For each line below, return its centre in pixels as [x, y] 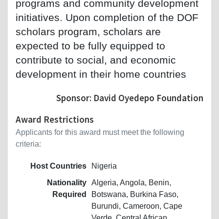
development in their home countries [101, 74]
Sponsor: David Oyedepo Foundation [130, 98]
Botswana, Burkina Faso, [135, 194]
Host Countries [58, 166]
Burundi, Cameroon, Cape [137, 206]
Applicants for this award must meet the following [100, 132]
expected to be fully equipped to [90, 45]
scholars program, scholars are [88, 31]
